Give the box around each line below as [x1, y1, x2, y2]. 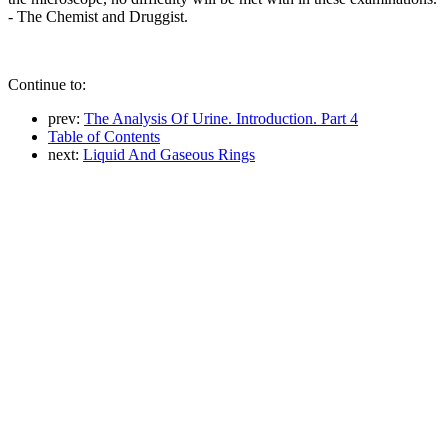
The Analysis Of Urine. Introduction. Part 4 [84, 109, 358, 127]
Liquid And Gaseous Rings [83, 145, 255, 163]
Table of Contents [48, 127, 160, 145]
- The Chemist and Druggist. [8, 7, 188, 25]
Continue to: [8, 75, 86, 93]
